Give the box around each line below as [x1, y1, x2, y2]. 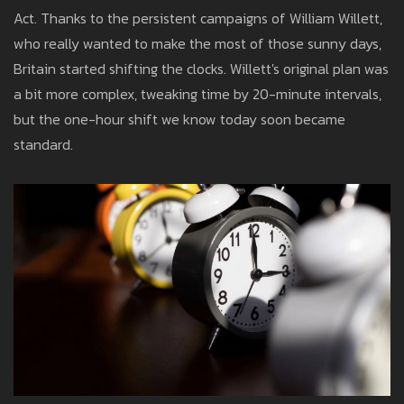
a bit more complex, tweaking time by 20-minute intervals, [14, 83, 381, 106]
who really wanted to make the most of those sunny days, [14, 32, 381, 55]
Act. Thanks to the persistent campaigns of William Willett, [14, 7, 382, 30]
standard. [14, 133, 73, 156]
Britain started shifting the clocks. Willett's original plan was [14, 58, 389, 80]
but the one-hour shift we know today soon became [14, 108, 345, 131]
